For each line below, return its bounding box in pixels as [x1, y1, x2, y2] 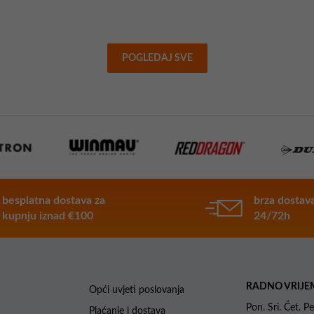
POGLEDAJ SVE [121, 53, 193, 63]
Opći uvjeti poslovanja [89, 285, 184, 295]
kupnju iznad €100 [2, 210, 94, 221]
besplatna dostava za [2, 194, 106, 206]
